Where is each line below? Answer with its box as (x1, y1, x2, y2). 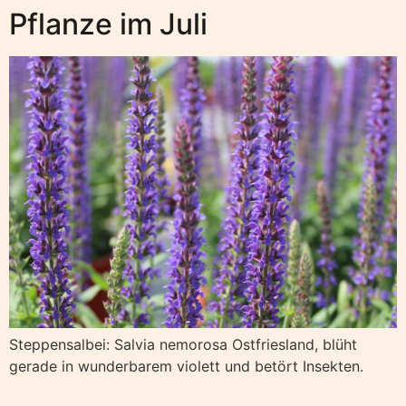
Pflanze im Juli (9, 6, 208, 42)
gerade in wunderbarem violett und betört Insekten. (9, 357, 363, 375)
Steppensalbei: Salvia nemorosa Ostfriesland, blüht (9, 335, 357, 353)
